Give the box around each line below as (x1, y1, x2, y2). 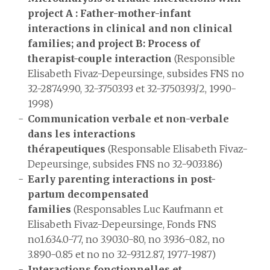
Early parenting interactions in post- (28, 173, 216, 185)
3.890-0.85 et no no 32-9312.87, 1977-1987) (28, 248, 216, 260)
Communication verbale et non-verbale (28, 113, 229, 125)
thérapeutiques (28, 143, 105, 155)
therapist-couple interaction (28, 52, 172, 64)
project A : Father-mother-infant (28, 7, 191, 19)
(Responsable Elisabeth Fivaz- (105, 143, 248, 155)
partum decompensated (28, 188, 148, 200)
